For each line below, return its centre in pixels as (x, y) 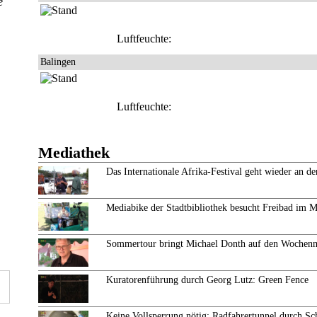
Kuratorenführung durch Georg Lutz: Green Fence (207, 280)
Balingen (58, 62)
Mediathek (74, 152)
